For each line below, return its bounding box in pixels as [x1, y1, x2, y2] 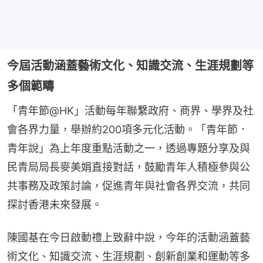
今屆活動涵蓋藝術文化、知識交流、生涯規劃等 [7, 59, 254, 73]
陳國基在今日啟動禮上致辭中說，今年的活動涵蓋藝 [7, 231, 250, 244]
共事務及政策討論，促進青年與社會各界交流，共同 [7, 180, 250, 193]
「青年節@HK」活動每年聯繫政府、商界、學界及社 [7, 104, 254, 117]
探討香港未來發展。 [7, 198, 102, 211]
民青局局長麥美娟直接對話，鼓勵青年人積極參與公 [7, 161, 250, 174]
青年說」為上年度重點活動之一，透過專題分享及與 [7, 142, 250, 155]
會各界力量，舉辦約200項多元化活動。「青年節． [7, 123, 248, 136]
